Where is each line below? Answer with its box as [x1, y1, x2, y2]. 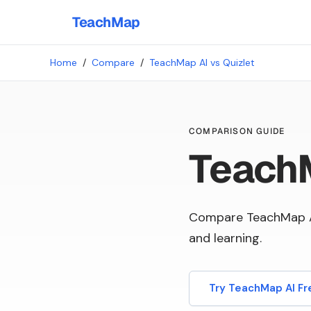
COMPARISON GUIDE [189, 126, 285, 137]
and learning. [189, 230, 262, 246]
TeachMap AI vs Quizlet [149, 56, 255, 69]
